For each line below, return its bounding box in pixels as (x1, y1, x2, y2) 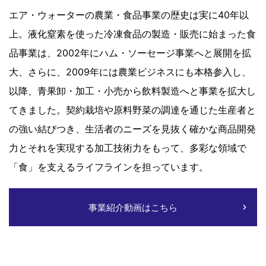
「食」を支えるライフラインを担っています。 (9, 161, 208, 173)
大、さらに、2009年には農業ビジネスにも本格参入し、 (9, 66, 251, 78)
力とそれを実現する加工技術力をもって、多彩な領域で (9, 142, 246, 154)
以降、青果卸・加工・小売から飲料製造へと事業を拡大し (9, 85, 256, 97)
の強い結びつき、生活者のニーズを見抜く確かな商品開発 (9, 123, 256, 135)
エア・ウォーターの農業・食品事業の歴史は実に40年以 (9, 9, 249, 21)
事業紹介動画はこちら (88, 201, 178, 213)
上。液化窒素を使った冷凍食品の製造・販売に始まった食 (9, 28, 256, 40)
